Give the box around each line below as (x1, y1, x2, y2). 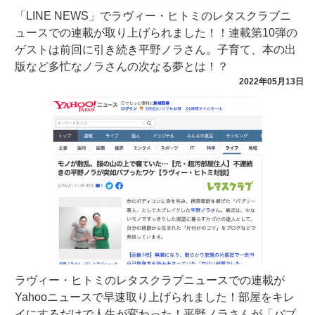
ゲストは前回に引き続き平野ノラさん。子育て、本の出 (15, 44, 296, 56)
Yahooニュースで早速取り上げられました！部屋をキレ (15, 290, 295, 303)
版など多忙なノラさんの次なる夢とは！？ (15, 60, 229, 72)
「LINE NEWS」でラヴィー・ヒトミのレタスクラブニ (15, 10, 291, 22)
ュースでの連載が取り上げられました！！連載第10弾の (15, 27, 297, 39)
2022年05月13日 (239, 77, 304, 86)
